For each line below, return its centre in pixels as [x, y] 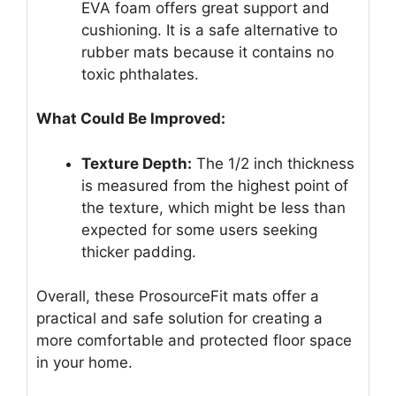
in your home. [84, 363]
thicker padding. [139, 251]
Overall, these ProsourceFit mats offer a [178, 297]
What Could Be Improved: [131, 119]
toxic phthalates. [140, 74]
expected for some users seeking [199, 229]
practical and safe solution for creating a [179, 319]
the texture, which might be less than [213, 207]
